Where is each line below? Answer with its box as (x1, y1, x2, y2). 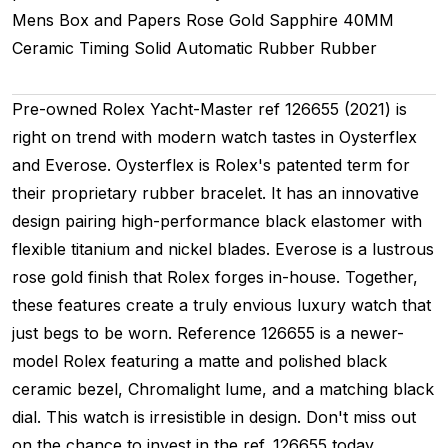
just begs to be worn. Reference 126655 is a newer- (12, 322, 404, 343)
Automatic (176, 37, 253, 58)
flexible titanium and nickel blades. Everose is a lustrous (12, 238, 434, 259)
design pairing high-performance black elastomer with (12, 210, 422, 231)
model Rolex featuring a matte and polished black (12, 350, 387, 371)
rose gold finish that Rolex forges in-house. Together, (12, 266, 418, 287)
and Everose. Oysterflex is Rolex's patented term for (12, 154, 410, 175)
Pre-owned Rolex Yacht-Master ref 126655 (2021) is (12, 98, 407, 119)
